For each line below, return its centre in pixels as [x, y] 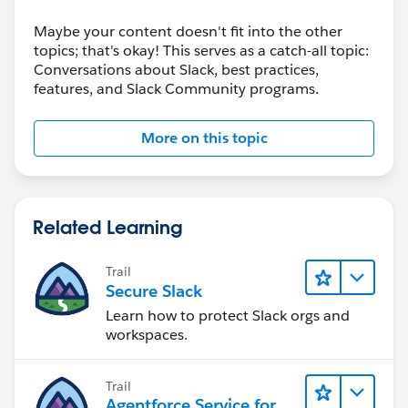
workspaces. [147, 335]
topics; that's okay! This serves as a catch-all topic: [201, 50]
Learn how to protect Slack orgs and [228, 316]
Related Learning [107, 226]
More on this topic [204, 138]
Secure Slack [154, 291]
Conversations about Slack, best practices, [176, 69]
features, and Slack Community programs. [176, 88]
